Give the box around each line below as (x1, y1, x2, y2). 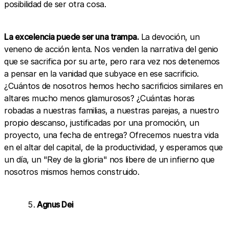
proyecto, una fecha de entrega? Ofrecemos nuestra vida (4, 129, 219, 140)
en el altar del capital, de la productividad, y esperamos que (4, 142, 223, 152)
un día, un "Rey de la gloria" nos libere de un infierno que (4, 154, 215, 165)
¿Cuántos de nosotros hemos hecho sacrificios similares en (4, 80, 223, 91)
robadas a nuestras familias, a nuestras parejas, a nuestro (4, 105, 219, 116)
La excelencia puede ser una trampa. (4, 31, 139, 42)
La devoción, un (139, 31, 200, 42)
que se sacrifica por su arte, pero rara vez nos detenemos (4, 56, 220, 66)
